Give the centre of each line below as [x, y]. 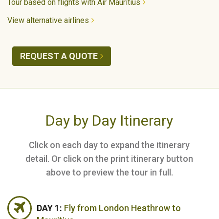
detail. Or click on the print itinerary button [109, 159]
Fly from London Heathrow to [122, 208]
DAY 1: [50, 208]
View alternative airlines [48, 21]
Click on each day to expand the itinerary [109, 145]
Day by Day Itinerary [109, 121]
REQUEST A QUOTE [59, 56]
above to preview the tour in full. [109, 173]
